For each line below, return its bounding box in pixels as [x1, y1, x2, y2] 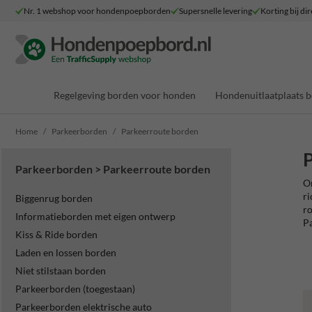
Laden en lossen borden [15, 247, 116, 258]
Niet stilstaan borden [15, 265, 106, 276]
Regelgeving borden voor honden [54, 88, 196, 101]
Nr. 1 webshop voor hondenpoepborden [24, 5, 171, 16]
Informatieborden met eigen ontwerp [15, 210, 175, 222]
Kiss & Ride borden [15, 228, 97, 240]
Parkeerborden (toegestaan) [15, 283, 135, 295]
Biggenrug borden [15, 192, 93, 204]
